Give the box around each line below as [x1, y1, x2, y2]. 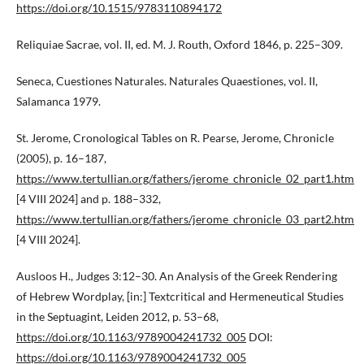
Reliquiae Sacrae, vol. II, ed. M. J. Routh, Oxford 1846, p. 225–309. [16, 37, 343, 52]
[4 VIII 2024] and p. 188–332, [16, 192, 161, 206]
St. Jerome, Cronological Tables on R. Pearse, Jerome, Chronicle [16, 131, 334, 145]
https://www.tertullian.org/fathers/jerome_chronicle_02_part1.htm [16, 171, 354, 186]
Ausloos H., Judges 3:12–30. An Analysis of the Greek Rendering [16, 269, 337, 284]
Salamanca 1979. [16, 94, 101, 109]
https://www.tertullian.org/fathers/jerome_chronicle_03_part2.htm [16, 212, 354, 227]
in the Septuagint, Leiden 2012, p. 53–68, [16, 310, 219, 324]
